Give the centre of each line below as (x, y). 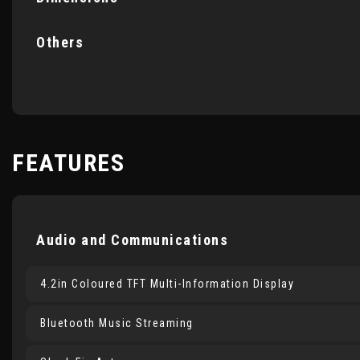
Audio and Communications (132, 240)
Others (60, 42)
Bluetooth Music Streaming (117, 323)
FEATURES (68, 163)
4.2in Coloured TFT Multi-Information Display (167, 284)
